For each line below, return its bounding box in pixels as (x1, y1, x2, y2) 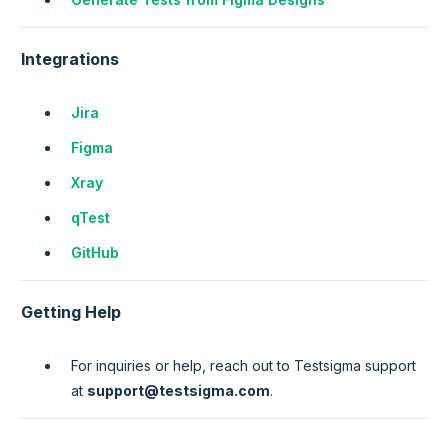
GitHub (71, 244, 119, 262)
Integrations (21, 49, 119, 70)
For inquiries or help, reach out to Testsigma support (71, 357, 416, 375)
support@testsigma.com (87, 382, 270, 400)
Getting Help (21, 302, 121, 323)
